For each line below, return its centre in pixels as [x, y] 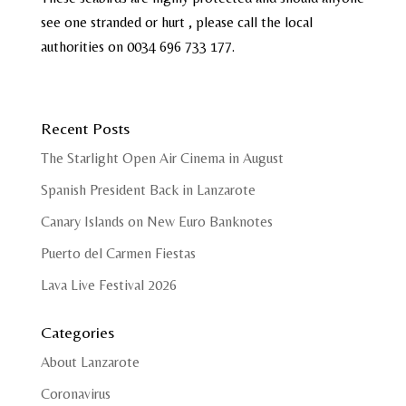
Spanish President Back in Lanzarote [148, 190]
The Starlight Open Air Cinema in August [162, 158]
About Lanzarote [90, 362]
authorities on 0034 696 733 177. [137, 47]
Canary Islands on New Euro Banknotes [156, 222]
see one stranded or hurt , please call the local [176, 22]
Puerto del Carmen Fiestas [118, 253]
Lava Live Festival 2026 [108, 285]
